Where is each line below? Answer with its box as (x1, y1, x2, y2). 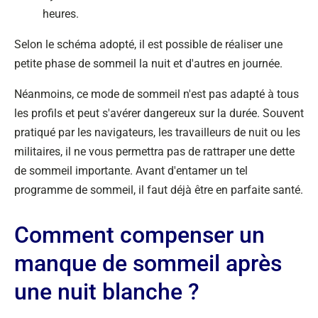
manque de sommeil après (14, 250, 282, 277)
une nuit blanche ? (14, 278, 199, 305)
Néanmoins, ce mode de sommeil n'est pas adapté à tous (14, 87, 299, 101)
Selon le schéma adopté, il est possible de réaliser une (14, 38, 283, 51)
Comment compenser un (14, 221, 265, 248)
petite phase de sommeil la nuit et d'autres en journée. (14, 57, 283, 70)
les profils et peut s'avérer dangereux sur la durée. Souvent (14, 106, 304, 120)
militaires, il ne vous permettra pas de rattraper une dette (14, 145, 295, 158)
